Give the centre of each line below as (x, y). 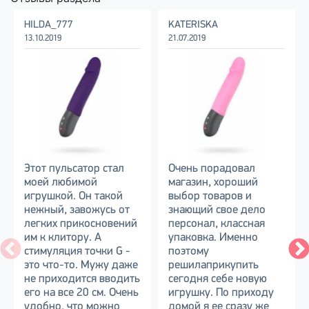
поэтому (189, 251)
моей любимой (61, 182)
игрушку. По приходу (221, 293)
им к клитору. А (63, 238)
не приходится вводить (82, 279)
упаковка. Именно (213, 238)
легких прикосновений (81, 224)
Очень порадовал (212, 169)
